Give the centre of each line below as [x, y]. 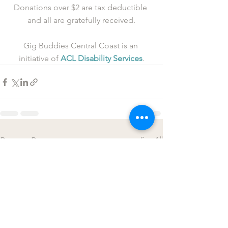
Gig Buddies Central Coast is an [81, 46]
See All [152, 140]
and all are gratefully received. [81, 20]
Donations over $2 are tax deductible [81, 8]
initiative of [39, 59]
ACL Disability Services [101, 59]
